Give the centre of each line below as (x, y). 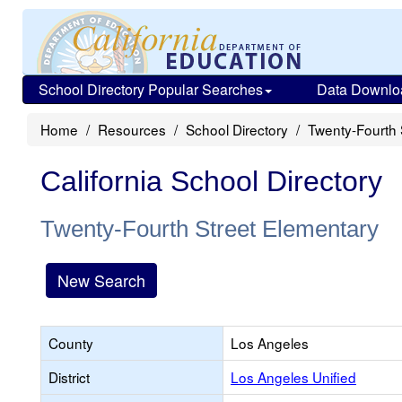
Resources (132, 129)
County (71, 343)
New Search (101, 280)
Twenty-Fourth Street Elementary (210, 229)
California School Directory (211, 181)
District (69, 377)
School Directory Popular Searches (151, 89)
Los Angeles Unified (293, 377)
